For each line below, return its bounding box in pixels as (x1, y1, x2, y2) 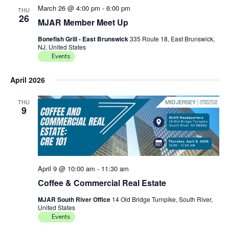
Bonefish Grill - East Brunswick (37, 34, 130, 43)
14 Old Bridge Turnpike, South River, (111, 195, 213, 204)
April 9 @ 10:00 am (37, 164, 95, 174)
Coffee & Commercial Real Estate (37, 177, 166, 189)
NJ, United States (37, 42, 86, 51)
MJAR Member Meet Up (37, 16, 128, 28)
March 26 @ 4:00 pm (37, 3, 100, 13)
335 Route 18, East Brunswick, (129, 34, 215, 43)
